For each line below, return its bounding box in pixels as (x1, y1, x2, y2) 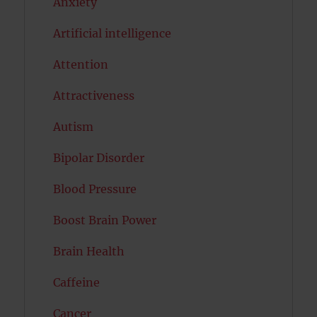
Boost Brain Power (53, 213, 157, 227)
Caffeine (53, 275, 100, 289)
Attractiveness (53, 88, 135, 103)
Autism (53, 120, 94, 134)
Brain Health (53, 244, 125, 258)
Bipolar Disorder (53, 151, 145, 165)
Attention (53, 57, 109, 71)
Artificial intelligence (53, 26, 172, 40)
